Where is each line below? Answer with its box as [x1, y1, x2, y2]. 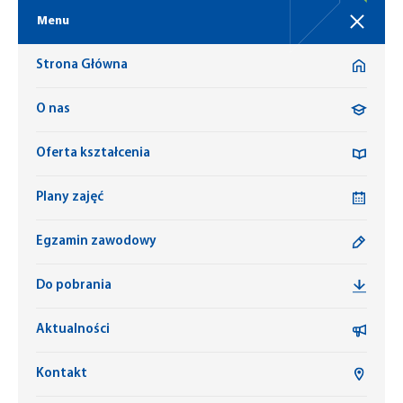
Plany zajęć [36, 191, 103, 204]
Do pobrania [36, 279, 112, 292]
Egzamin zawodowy [36, 235, 157, 248]
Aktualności [36, 323, 110, 336]
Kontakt [36, 367, 87, 381]
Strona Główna [36, 58, 128, 72]
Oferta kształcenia [36, 147, 150, 160]
